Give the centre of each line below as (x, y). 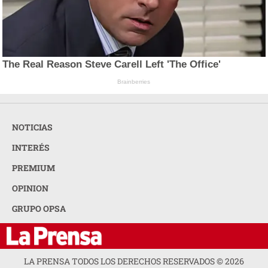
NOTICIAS (32, 127)
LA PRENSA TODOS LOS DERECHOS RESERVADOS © (124, 261)
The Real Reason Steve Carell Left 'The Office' (112, 65)
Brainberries (134, 82)
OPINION (30, 188)
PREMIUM (33, 167)
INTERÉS (31, 147)
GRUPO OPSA (39, 208)
